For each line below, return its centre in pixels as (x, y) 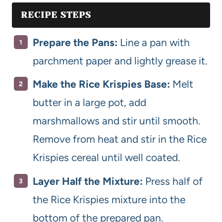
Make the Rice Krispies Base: (101, 84)
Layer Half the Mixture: (88, 181)
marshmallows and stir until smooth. (116, 121)
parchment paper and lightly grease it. (120, 60)
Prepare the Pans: (75, 42)
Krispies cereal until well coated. (106, 158)
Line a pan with (154, 42)
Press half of (173, 181)
